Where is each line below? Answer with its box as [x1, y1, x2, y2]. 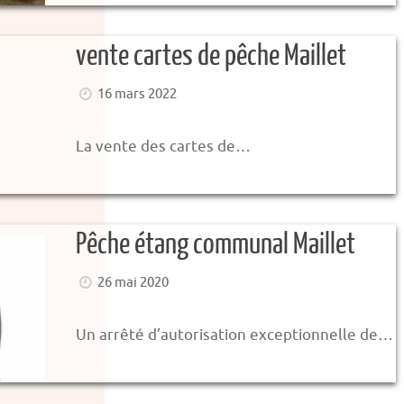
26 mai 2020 [97, 273, 170, 291]
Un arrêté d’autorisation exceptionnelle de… [76, 326, 393, 344]
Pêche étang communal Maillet [76, 228, 355, 261]
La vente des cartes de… [76, 137, 251, 156]
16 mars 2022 [97, 85, 178, 103]
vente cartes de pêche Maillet [76, 40, 346, 72]
